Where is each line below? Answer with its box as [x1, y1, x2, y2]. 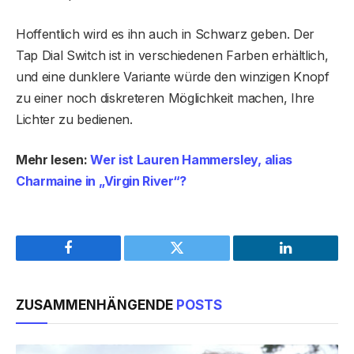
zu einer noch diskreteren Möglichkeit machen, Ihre [16, 89, 314, 106]
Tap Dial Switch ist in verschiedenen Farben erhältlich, [16, 47, 329, 63]
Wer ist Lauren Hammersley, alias [90, 151, 292, 168]
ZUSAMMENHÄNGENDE [16, 296, 176, 313]
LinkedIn [284, 252, 337, 267]
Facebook [67, 252, 123, 267]
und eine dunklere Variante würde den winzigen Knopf [16, 68, 330, 85]
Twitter [175, 252, 217, 267]
